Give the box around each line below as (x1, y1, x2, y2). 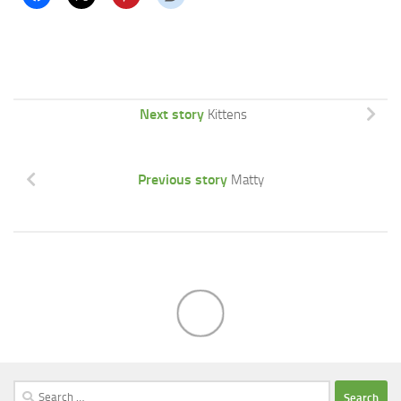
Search (13, 382, 50, 399)
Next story (140, 106, 204, 124)
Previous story (137, 171, 227, 189)
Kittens (208, 107, 247, 124)
